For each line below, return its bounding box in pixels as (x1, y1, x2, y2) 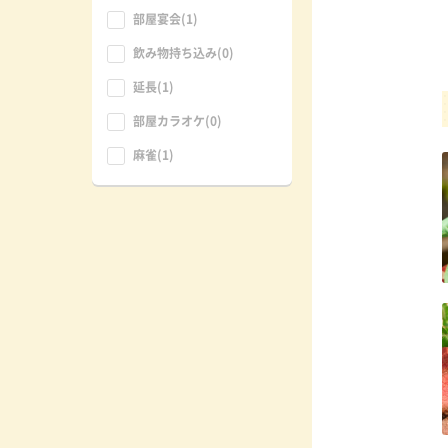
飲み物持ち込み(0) (133, 44, 234, 62)
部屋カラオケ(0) (133, 112, 222, 130)
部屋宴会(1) (133, 10, 198, 28)
